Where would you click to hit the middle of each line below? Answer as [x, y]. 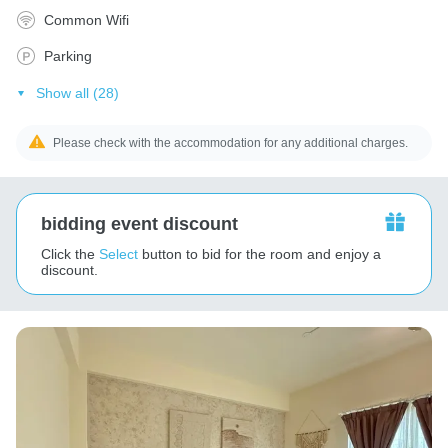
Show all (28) [77, 92]
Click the [70, 253]
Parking [68, 55]
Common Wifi [86, 19]
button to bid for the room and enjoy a [261, 253]
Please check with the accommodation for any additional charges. [231, 142]
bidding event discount [139, 223]
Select [120, 253]
